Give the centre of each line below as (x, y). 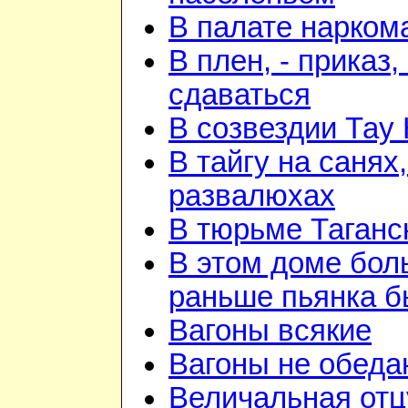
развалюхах (252, 196)
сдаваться (240, 95)
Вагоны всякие (270, 331)
